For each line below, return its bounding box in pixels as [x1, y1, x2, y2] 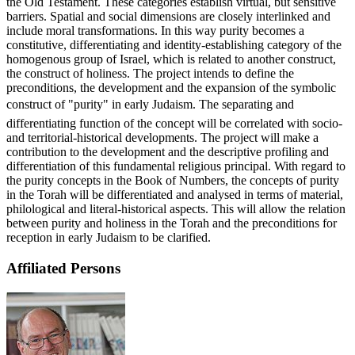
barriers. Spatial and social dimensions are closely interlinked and [6, 10, 330, 24]
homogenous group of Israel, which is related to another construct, [6, 52, 336, 67]
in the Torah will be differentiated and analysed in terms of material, [6, 188, 343, 202]
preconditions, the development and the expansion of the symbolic [6, 81, 336, 95]
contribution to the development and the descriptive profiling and [6, 145, 329, 159]
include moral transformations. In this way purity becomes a [6, 24, 304, 38]
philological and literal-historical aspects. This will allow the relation [6, 202, 345, 216]
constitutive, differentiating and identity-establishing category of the [6, 38, 342, 52]
